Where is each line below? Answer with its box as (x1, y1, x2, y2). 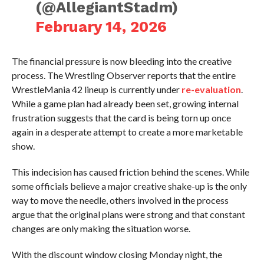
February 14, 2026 (35, 18, 167, 35)
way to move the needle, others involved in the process (11, 194, 229, 206)
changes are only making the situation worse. (11, 223, 190, 234)
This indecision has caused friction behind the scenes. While (11, 166, 249, 177)
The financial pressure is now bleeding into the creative (11, 55, 232, 67)
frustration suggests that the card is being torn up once (11, 112, 231, 123)
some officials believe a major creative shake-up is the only (11, 180, 247, 192)
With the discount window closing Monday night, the (11, 249, 222, 260)
